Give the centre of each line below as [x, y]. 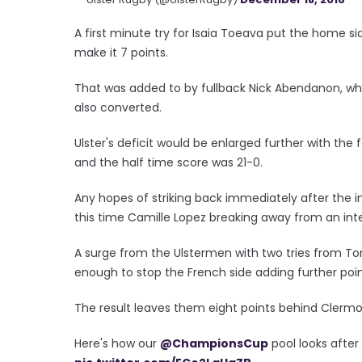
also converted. [118, 107]
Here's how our [117, 343]
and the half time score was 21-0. [168, 162]
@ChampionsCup [214, 343]
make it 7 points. [121, 52]
